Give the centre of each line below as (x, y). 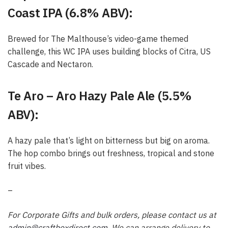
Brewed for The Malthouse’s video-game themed (98, 39)
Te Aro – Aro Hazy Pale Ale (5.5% (100, 96)
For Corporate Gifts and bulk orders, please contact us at (112, 215)
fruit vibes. (27, 166)
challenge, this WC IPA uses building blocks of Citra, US (109, 52)
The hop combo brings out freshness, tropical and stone (111, 153)
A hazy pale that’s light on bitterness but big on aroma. (109, 141)
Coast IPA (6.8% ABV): (70, 12)
